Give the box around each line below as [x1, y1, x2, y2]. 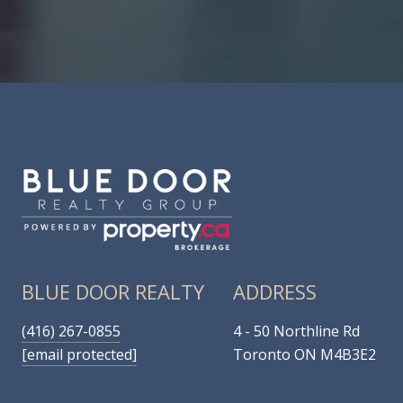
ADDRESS [233, 277, 317, 305]
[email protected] [22, 344, 137, 364]
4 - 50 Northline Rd [233, 320, 360, 341]
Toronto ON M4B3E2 [233, 344, 376, 364]
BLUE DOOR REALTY [22, 277, 204, 305]
